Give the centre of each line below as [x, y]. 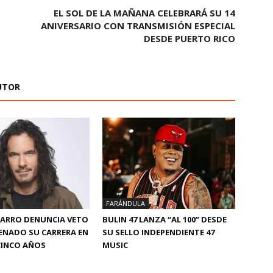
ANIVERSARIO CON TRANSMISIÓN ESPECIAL [138, 26]
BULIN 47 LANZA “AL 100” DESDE [165, 220]
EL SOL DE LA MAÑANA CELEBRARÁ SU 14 [144, 13]
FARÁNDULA [126, 204]
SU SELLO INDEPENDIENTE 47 [158, 232]
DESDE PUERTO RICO [190, 39]
